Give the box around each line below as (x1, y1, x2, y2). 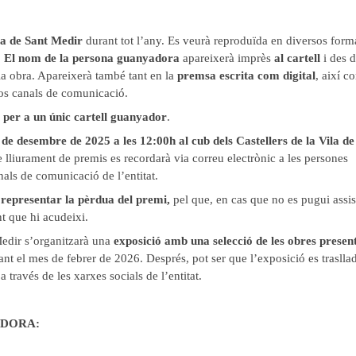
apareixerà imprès (180, 51, 274, 64)
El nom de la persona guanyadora (4, 51, 180, 64)
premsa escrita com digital (177, 68, 315, 82)
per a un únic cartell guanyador (3, 110, 167, 123)
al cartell (274, 51, 320, 64)
